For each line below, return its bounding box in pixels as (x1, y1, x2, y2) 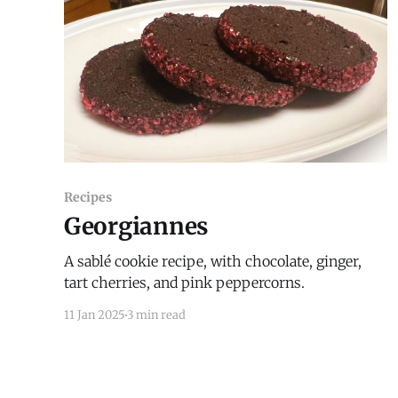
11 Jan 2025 (64, 307, 125, 323)
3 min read (127, 307, 186, 323)
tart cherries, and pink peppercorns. (64, 274, 305, 292)
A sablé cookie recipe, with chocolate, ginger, (64, 252, 362, 271)
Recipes (64, 189, 112, 206)
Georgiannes (64, 211, 209, 242)
